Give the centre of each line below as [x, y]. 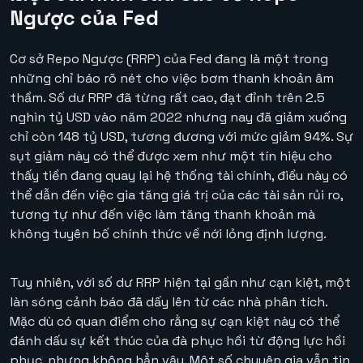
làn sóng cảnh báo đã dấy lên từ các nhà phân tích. [169, 301]
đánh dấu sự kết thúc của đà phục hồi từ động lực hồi [177, 340]
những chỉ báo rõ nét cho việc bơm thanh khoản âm [172, 78]
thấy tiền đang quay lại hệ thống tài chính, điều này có [179, 175]
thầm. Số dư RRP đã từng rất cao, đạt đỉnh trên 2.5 [167, 97]
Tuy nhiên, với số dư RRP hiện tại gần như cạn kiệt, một [180, 282]
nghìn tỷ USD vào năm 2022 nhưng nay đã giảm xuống [178, 117]
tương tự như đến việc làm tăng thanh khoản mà [162, 214]
